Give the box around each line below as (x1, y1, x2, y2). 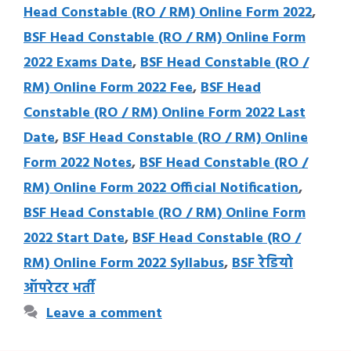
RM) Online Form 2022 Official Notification (24, 176, 299, 200)
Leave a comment (45, 302, 162, 325)
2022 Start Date (24, 226, 125, 250)
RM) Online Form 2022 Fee (24, 76, 193, 100)
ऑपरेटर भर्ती (24, 277, 95, 300)
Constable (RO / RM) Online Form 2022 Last (24, 101, 306, 125)
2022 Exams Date (24, 51, 132, 74)
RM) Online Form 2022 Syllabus (24, 251, 224, 275)
